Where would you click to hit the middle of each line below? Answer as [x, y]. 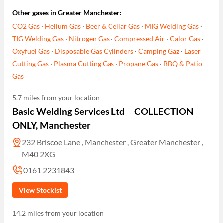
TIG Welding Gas [38, 39]
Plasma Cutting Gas [84, 64]
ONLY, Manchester [52, 125]
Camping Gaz [159, 51]
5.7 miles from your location [56, 98]
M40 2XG [39, 154]
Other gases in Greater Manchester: [67, 12]
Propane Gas [139, 64]
